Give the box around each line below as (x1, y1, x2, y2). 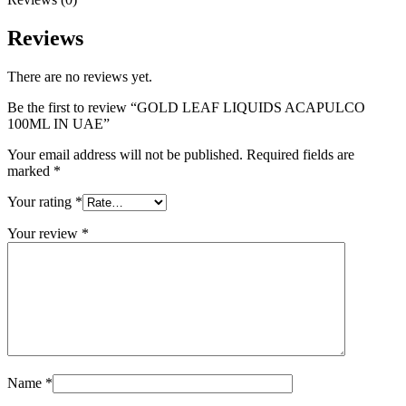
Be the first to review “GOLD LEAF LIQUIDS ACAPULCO (7, 99, 365, 115)
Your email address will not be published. (7, 146, 243, 162)
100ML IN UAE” (7, 115, 110, 131)
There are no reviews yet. (7, 68, 152, 84)
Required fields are (246, 146, 354, 162)
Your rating (7, 193, 75, 209)
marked (7, 162, 53, 179)
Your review (7, 225, 82, 241)
